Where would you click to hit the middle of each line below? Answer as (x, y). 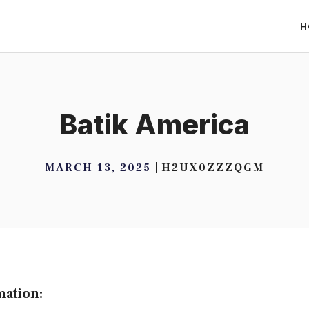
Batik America (154, 124)
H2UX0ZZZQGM (213, 168)
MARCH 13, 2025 (98, 168)
